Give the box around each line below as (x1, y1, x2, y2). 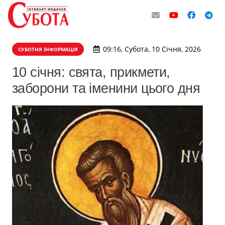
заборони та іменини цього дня (12, 80, 200, 96)
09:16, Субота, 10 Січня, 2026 (102, 44, 201, 54)
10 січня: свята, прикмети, (12, 64, 170, 80)
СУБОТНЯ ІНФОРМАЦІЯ (18, 46, 78, 53)
